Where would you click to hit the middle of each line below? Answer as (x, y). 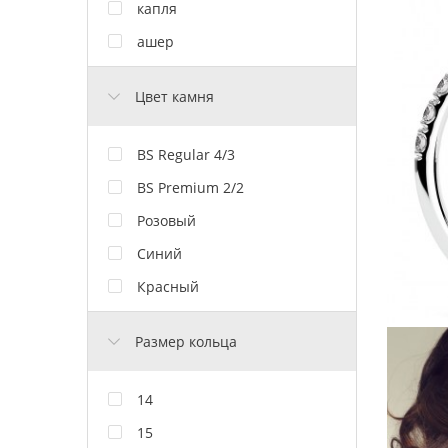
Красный (168, 286)
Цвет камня (174, 96)
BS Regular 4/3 (186, 154)
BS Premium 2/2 (190, 187)
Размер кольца (186, 341)
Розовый (166, 220)
